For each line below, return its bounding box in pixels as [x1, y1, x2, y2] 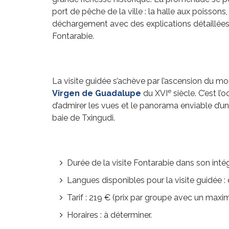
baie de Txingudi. [52, 113, 115, 123]
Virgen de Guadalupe [52, 88, 143, 98]
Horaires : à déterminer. [67, 210, 152, 220]
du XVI [143, 88, 168, 98]
